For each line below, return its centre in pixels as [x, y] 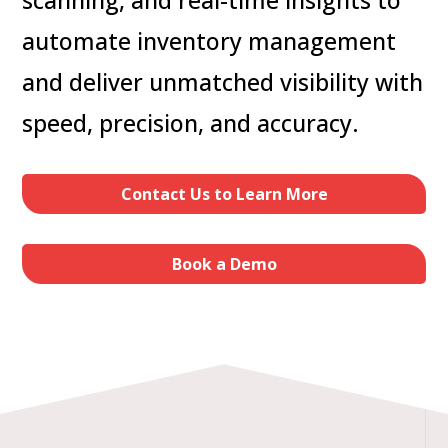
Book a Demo [224, 263]
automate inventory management [209, 40]
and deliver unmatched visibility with [223, 81]
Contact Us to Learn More [224, 193]
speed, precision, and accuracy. [191, 122]
